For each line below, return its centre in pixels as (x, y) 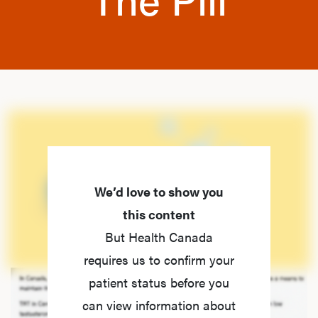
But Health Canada (159, 237)
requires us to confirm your (159, 259)
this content (159, 214)
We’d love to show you (159, 191)
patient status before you (159, 282)
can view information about (159, 305)
